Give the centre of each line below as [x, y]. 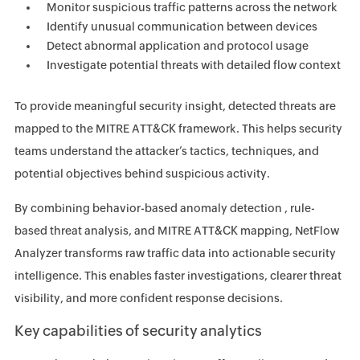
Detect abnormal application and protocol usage [177, 45]
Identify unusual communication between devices [182, 26]
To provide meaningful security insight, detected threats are [175, 106]
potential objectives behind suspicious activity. [142, 173]
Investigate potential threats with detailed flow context [193, 65]
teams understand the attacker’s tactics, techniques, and [166, 151]
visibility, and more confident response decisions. [148, 298]
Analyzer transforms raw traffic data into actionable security [175, 253]
